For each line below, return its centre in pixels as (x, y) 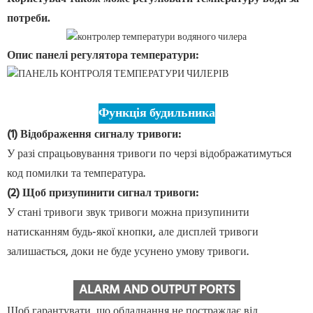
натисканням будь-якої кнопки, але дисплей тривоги (133, 233)
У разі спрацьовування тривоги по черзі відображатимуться (149, 155)
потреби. (28, 19)
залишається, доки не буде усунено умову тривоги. (128, 253)
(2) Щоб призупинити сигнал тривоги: (103, 194)
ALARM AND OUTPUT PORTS (156, 291)
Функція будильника (156, 114)
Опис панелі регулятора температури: (103, 56)
